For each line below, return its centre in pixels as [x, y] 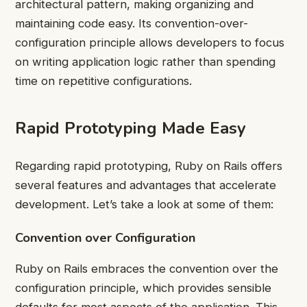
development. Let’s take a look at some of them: [144, 204]
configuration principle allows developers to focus [150, 42]
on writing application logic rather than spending [145, 62]
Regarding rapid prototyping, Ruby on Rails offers [149, 165]
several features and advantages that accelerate [146, 185]
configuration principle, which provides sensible [143, 288]
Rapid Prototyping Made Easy [131, 128]
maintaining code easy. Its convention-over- [132, 23]
